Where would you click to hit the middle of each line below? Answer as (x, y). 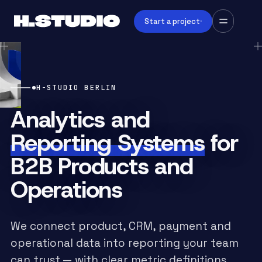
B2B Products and (102, 166)
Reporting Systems (108, 143)
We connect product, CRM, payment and (121, 226)
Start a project (172, 21)
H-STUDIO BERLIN (77, 88)
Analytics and (80, 119)
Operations (67, 189)
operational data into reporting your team (125, 243)
